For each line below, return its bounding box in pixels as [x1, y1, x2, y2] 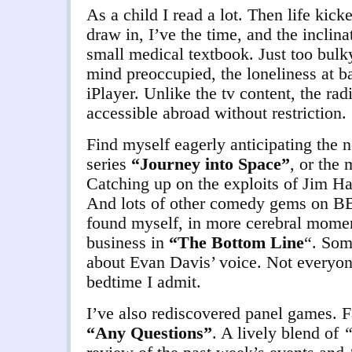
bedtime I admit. [86, 272, 201, 292]
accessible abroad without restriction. [86, 103, 346, 123]
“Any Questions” [86, 323, 212, 343]
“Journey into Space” [131, 154, 290, 174]
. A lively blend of [212, 323, 343, 343]
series [86, 154, 131, 174]
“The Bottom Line [169, 233, 304, 253]
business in [86, 233, 169, 253]
